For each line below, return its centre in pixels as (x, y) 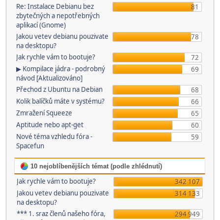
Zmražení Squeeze (44, 113)
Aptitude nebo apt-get (50, 125)
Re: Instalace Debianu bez (55, 6)
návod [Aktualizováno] (49, 78)
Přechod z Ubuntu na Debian (59, 89)
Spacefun (30, 146)
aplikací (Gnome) (41, 25)
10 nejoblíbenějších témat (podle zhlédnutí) (95, 166)
